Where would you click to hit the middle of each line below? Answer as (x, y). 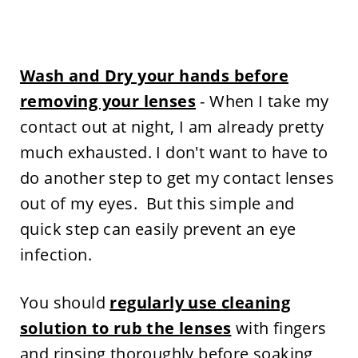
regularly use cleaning (200, 302)
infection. (56, 255)
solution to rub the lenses (125, 328)
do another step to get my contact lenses (177, 178)
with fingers (279, 328)
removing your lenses (107, 101)
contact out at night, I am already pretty (172, 127)
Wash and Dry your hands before (154, 76)
